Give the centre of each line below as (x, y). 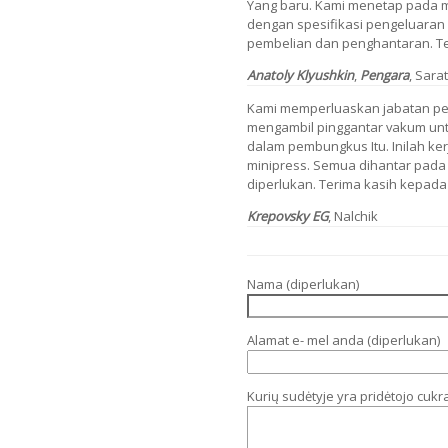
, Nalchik (353, 215)
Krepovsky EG (287, 215)
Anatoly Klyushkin (300, 74)
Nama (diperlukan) (303, 284)
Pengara (384, 74)
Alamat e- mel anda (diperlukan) (343, 340)
